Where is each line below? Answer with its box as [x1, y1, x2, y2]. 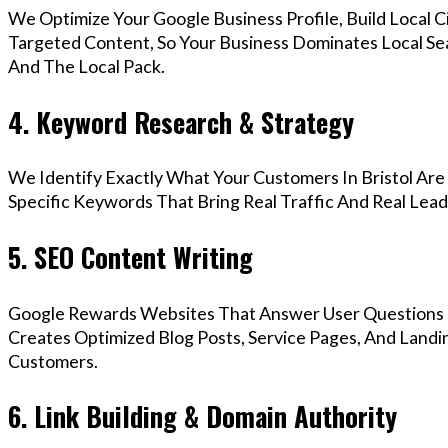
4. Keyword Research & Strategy [8, 101, 354, 142]
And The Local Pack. [8, 55, 165, 78]
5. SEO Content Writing [8, 237, 253, 277]
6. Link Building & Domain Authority [8, 396, 397, 437]
